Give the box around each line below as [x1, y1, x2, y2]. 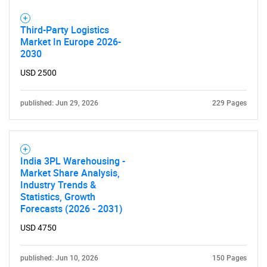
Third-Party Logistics [20, 23, 109, 36]
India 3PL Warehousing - [20, 154, 125, 167]
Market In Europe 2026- [20, 35, 121, 48]
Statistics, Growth [20, 190, 95, 203]
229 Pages [212, 99, 247, 107]
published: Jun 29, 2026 [20, 99, 98, 107]
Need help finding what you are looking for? [48, 116, 219, 127]
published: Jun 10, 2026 [20, 254, 98, 262]
